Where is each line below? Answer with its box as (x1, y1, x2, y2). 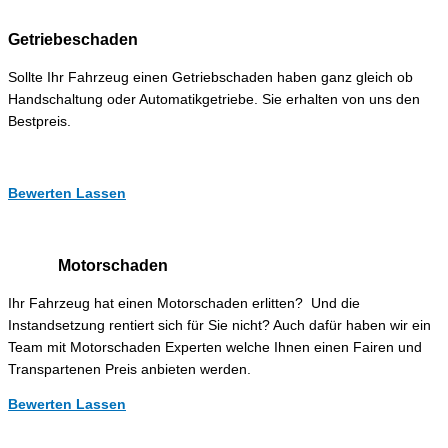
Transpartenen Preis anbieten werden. (8, 361, 251, 377)
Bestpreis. (8, 114, 71, 130)
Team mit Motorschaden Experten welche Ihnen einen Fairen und (8, 339, 422, 355)
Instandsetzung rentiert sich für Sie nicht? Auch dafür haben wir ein (8, 317, 431, 333)
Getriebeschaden (8, 31, 138, 49)
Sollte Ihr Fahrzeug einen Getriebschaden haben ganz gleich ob (8, 70, 413, 86)
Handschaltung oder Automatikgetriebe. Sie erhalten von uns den (8, 92, 420, 108)
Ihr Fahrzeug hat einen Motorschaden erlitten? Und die (8, 295, 360, 311)
